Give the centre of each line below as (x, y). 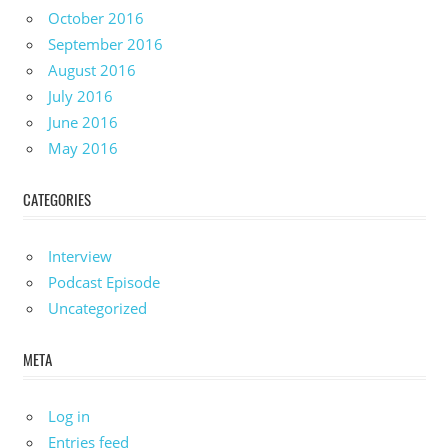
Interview (80, 255)
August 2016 (92, 69)
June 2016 (83, 121)
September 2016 (105, 43)
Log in (69, 415)
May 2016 (83, 147)
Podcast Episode (104, 281)
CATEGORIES (56, 199)
